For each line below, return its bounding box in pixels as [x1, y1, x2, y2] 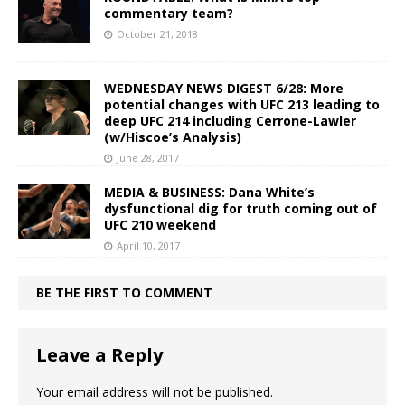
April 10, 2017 [117, 238, 180, 252]
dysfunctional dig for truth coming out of [104, 199, 377, 217]
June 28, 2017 [117, 150, 179, 165]
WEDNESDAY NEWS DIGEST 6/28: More [104, 79, 344, 97]
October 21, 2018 [117, 26, 198, 41]
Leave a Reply [36, 342, 163, 367]
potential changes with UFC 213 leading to [104, 95, 380, 113]
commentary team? [104, 4, 233, 22]
